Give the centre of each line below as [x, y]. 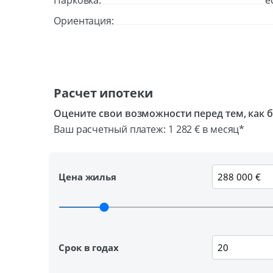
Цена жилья [87, 177]
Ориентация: [84, 21]
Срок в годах [89, 247]
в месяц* [222, 129]
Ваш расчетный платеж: [111, 129]
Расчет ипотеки [103, 93]
